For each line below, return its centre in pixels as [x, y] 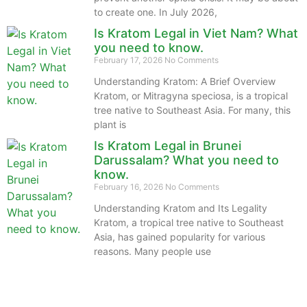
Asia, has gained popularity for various [180, 236]
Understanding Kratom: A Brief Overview [185, 81]
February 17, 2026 [129, 60]
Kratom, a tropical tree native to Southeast [189, 222]
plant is [110, 124]
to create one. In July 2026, [156, 12]
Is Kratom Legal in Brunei [168, 145]
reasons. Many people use [152, 251]
